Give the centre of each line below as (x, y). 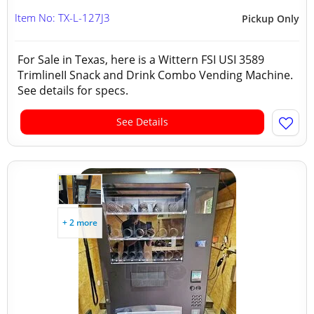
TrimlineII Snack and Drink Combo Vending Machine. (155, 75)
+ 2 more (80, 223)
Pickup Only (271, 19)
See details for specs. (76, 90)
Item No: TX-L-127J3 (62, 18)
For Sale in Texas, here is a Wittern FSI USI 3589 (141, 60)
